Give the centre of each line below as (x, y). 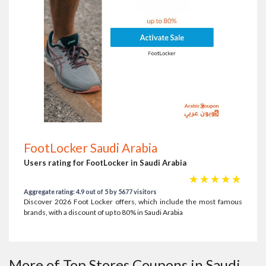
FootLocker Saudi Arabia (91, 148)
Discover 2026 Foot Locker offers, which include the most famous (133, 202)
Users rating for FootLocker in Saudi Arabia (105, 163)
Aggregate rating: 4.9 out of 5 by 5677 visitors (90, 191)
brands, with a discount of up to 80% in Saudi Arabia (103, 212)
